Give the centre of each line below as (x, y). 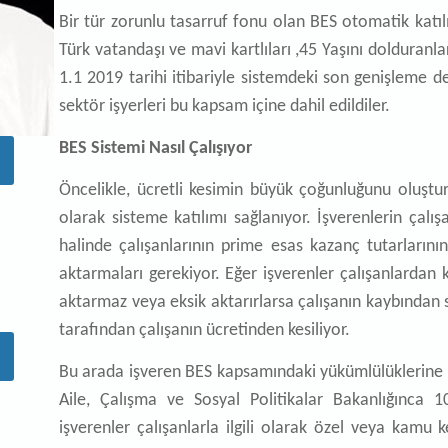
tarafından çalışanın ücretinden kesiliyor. (204, 330)
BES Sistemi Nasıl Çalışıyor (155, 148)
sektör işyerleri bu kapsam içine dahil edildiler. (224, 106)
